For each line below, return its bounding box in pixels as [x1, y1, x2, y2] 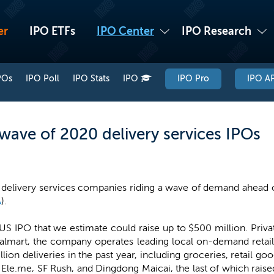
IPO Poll [26, 73, 59, 84]
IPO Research [182, 24, 251, 38]
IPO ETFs [29, 24, 75, 38]
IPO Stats [73, 73, 109, 84]
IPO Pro [177, 73, 209, 84]
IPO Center [97, 24, 154, 38]
